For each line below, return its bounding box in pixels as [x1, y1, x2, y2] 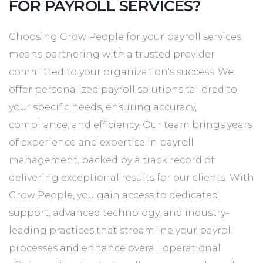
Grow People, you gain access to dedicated [9, 190, 218, 201]
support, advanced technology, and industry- [9, 207, 229, 219]
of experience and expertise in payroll [9, 137, 194, 149]
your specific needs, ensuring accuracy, [9, 102, 197, 113]
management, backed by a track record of [9, 154, 214, 166]
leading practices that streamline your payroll [9, 225, 234, 237]
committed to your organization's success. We [9, 66, 234, 78]
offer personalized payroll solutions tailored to [9, 84, 237, 96]
